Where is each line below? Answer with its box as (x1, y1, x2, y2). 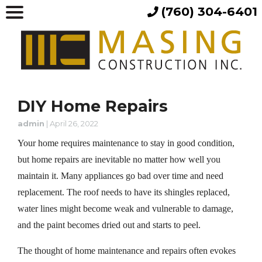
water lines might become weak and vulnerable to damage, (18, 203, 233, 213)
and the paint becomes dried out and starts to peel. (18, 219, 201, 230)
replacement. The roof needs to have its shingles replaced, (18, 187, 230, 197)
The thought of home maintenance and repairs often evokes (18, 245, 236, 256)
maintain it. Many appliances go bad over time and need (18, 170, 223, 181)
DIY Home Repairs (18, 96, 168, 116)
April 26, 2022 (50, 118, 98, 128)
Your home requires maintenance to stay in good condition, (18, 137, 235, 148)
